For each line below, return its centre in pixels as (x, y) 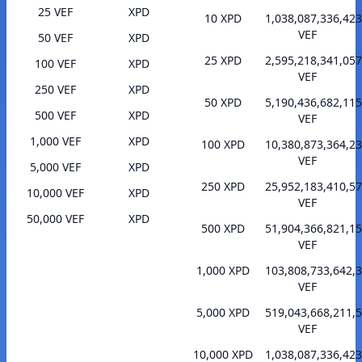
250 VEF (55, 90)
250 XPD (223, 187)
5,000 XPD (223, 313)
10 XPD (223, 19)
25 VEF (55, 12)
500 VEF (55, 116)
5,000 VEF (55, 167)
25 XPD (223, 61)
